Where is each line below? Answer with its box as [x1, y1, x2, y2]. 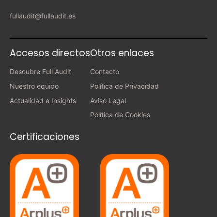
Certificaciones [10, 130, 79, 144]
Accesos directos [10, 46, 90, 60]
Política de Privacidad [90, 82, 159, 90]
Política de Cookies [90, 110, 150, 119]
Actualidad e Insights [10, 96, 76, 105]
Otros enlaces [90, 46, 154, 60]
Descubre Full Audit [10, 67, 71, 76]
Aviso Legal [90, 96, 126, 105]
